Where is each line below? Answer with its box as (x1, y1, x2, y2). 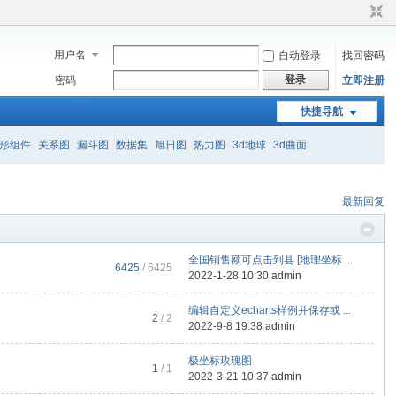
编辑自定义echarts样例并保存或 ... (188, 304, 352, 316)
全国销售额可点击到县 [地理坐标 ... (188, 254, 354, 266)
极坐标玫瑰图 (188, 354, 253, 367)
